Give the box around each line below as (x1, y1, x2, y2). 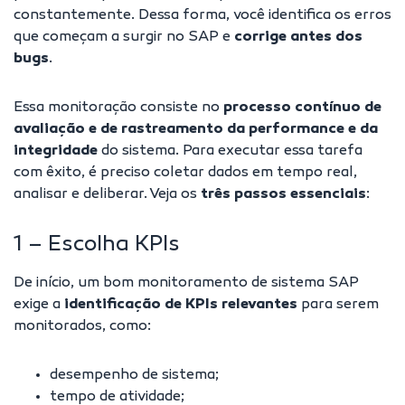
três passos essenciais (201, 186, 366, 203)
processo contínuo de (223, 99, 381, 117)
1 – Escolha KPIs (14, 232, 185, 259)
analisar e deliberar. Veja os (14, 186, 201, 203)
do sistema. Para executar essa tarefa (98, 143, 363, 160)
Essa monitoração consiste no (14, 99, 223, 117)
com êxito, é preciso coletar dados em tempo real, (14, 165, 357, 182)
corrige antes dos (234, 29, 363, 46)
